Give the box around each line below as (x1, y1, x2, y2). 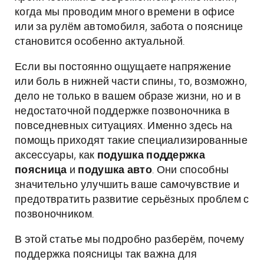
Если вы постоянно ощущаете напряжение (15, 62, 232, 72)
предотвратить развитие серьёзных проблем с (15, 194, 249, 205)
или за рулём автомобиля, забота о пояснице (15, 22, 243, 32)
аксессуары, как (15, 150, 97, 161)
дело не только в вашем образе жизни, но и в (15, 91, 241, 102)
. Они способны (151, 165, 229, 176)
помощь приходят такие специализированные (15, 136, 247, 146)
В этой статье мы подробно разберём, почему (15, 235, 245, 245)
